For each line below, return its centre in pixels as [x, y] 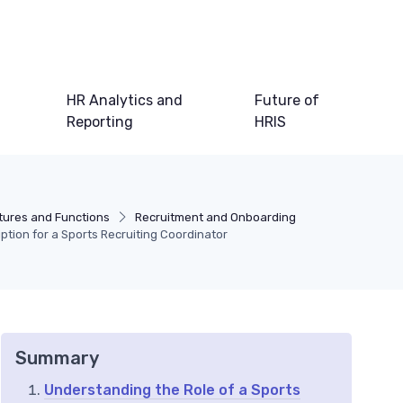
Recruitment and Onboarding [216, 218]
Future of [287, 101]
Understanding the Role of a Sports [172, 390]
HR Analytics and [125, 101]
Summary [57, 358]
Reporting [100, 122]
